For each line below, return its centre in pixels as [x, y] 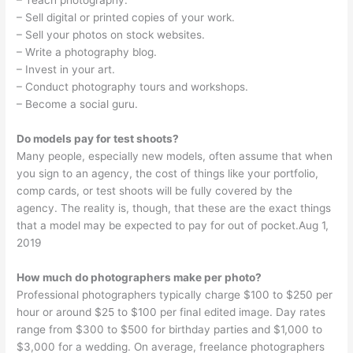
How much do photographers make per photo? [139, 278]
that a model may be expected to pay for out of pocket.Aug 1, [173, 226]
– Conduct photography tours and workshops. [133, 87]
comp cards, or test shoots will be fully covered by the [155, 191]
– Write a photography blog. [87, 52]
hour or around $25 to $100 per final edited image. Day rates [171, 312]
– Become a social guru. [78, 104]
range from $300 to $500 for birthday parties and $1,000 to [170, 330]
